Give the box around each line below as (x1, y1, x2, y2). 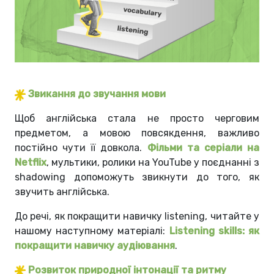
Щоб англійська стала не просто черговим (15, 113, 259, 125)
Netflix (15, 157, 46, 169)
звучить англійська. (15, 186, 109, 198)
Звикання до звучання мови (28, 88, 166, 100)
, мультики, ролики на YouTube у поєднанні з (46, 157, 259, 169)
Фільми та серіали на (147, 142, 260, 154)
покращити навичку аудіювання (15, 240, 175, 252)
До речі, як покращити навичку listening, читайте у (15, 210, 259, 223)
